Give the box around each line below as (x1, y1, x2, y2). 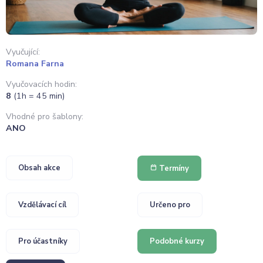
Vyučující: (6, 46, 40, 58)
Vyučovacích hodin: (6, 79, 77, 90)
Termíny (157, 163, 189, 174)
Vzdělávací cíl (18, 199, 66, 210)
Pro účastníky (18, 235, 68, 247)
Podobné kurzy (150, 235, 204, 247)
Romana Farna (6, 58, 64, 69)
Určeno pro (150, 199, 190, 210)
